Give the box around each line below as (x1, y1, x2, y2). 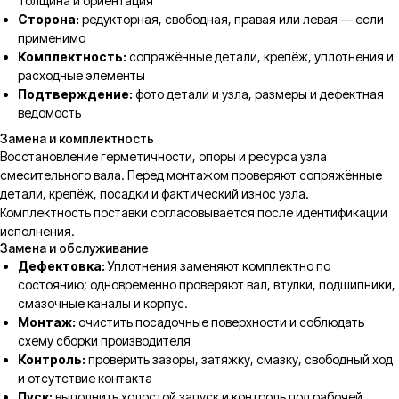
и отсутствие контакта (18, 370, 152, 386)
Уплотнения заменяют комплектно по (105, 258, 330, 273)
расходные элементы (18, 68, 145, 83)
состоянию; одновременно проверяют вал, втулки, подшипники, (18, 277, 395, 292)
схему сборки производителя (18, 333, 191, 348)
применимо (18, 30, 85, 45)
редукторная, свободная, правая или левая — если (79, 12, 384, 27)
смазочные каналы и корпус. (18, 296, 188, 311)
